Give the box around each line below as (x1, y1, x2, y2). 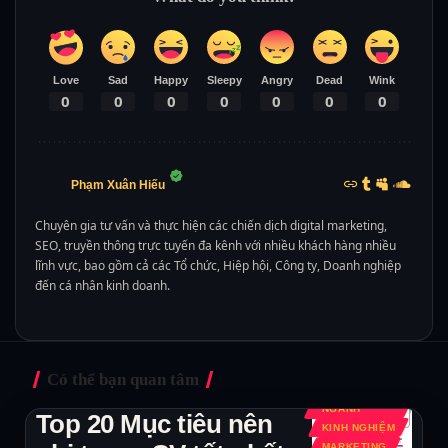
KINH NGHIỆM (321, 422, 396, 434)
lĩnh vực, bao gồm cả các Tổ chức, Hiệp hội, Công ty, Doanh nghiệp (34, 256, 401, 274)
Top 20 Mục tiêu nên (36, 408, 273, 439)
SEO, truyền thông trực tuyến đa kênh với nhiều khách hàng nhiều (34, 236, 396, 254)
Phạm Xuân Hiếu (70, 177, 165, 192)
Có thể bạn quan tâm (47, 369, 199, 389)
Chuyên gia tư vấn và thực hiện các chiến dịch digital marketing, (34, 216, 387, 234)
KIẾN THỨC (321, 385, 383, 397)
